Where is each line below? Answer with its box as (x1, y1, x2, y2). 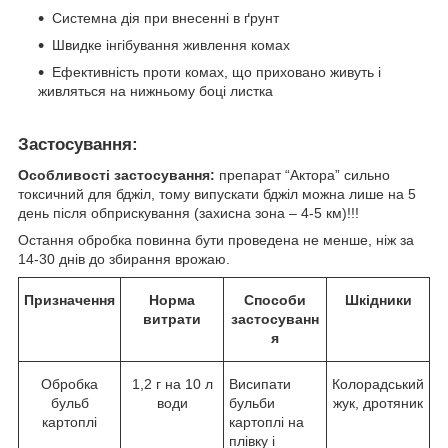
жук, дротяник (333, 394, 423, 411)
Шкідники (344, 291, 412, 308)
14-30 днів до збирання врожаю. (18, 250, 234, 267)
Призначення (24, 291, 115, 308)
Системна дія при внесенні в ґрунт (52, 10, 279, 27)
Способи (244, 291, 306, 308)
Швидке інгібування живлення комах (52, 37, 290, 54)
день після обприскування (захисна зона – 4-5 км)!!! (18, 204, 359, 221)
